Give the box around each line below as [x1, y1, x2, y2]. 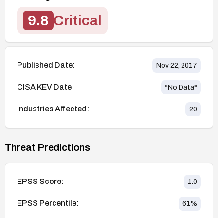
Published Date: [17, 61, 75, 70]
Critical [54, 12, 102, 28]
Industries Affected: [17, 105, 89, 113]
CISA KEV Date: [17, 83, 74, 91]
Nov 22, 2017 [156, 61, 197, 69]
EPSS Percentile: [17, 199, 79, 208]
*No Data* [165, 83, 197, 91]
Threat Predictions [5, 142, 90, 153]
